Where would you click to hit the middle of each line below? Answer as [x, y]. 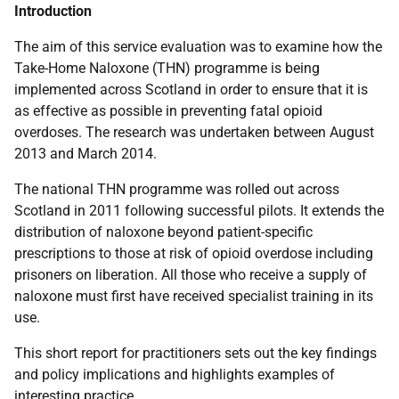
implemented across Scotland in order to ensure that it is [191, 90]
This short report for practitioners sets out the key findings [195, 353]
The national [56, 189]
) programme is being [252, 68]
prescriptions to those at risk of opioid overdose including [194, 253]
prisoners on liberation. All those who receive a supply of [191, 275]
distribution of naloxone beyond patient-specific [163, 232]
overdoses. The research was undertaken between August [194, 132]
